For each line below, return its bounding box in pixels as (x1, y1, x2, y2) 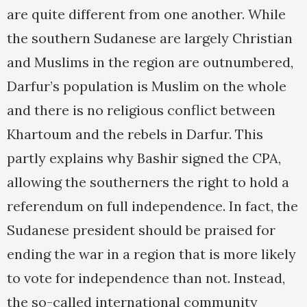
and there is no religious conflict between (7, 101, 275, 119)
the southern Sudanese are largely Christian (7, 29, 293, 47)
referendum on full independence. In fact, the (7, 197, 298, 215)
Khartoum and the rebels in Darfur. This (7, 125, 263, 143)
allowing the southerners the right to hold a (7, 173, 289, 191)
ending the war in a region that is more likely (7, 245, 296, 263)
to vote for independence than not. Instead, (7, 269, 285, 287)
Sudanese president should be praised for (7, 221, 275, 239)
